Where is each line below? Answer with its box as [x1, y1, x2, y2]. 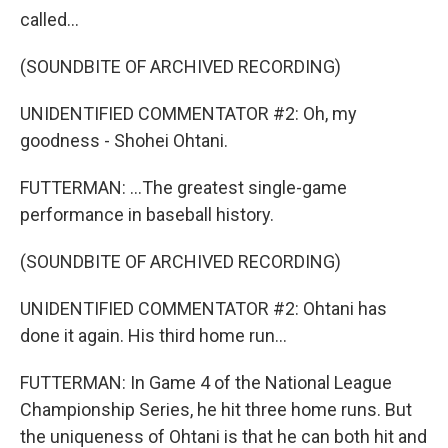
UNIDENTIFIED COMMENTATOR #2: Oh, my [20, 103, 357, 124]
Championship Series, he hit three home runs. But [20, 399, 412, 420]
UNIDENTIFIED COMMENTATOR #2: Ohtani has [20, 298, 387, 319]
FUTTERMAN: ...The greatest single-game [20, 177, 347, 198]
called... [20, 9, 79, 30]
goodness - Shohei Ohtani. [20, 130, 228, 151]
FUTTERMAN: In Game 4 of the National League [20, 372, 392, 393]
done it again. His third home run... [20, 325, 287, 346]
